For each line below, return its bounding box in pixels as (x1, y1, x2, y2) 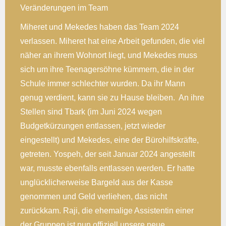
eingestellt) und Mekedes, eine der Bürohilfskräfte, (20, 135, 199, 144)
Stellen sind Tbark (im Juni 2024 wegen (20, 107, 162, 116)
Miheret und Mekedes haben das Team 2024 (20, 22, 179, 31)
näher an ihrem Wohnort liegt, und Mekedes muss (20, 50, 197, 60)
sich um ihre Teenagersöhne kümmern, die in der (20, 65, 194, 74)
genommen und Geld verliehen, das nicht (20, 192, 167, 201)
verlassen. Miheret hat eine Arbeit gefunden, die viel (20, 36, 205, 45)
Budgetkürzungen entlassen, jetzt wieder (20, 121, 165, 130)
